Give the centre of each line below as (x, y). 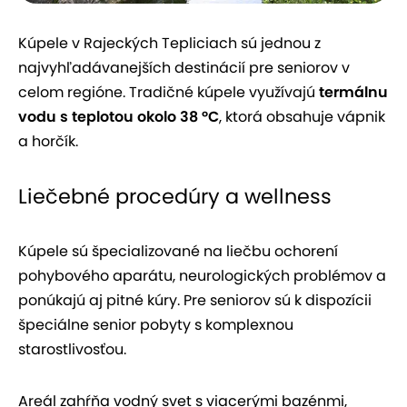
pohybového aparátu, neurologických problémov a (202, 275)
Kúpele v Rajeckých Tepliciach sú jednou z (169, 43)
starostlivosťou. (72, 349)
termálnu (353, 92)
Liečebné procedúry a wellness (175, 196)
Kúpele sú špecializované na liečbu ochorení (178, 251)
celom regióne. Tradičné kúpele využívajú (169, 92)
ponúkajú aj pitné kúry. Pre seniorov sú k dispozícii (195, 300)
